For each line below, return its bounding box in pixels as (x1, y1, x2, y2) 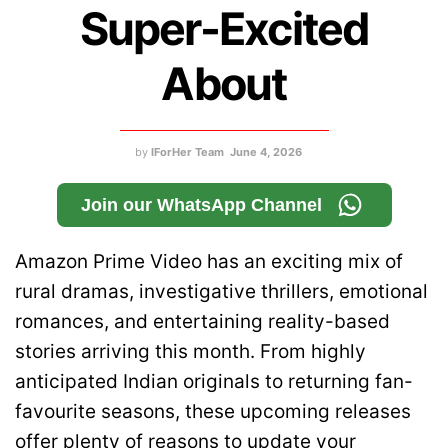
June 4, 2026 (230, 144, 302, 159)
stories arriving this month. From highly (15, 339, 366, 363)
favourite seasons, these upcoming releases (15, 399, 411, 423)
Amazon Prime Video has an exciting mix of (15, 249, 403, 273)
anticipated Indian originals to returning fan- (15, 369, 413, 393)
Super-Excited (79, 2, 369, 56)
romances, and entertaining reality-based (15, 309, 390, 333)
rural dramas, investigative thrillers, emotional (15, 279, 428, 303)
